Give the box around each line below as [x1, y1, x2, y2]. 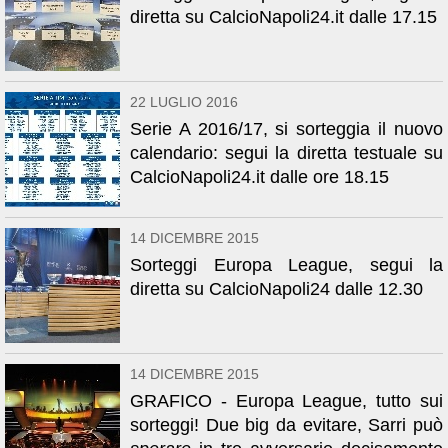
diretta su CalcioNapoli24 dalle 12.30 [130, 279, 423, 299]
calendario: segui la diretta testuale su [130, 143, 443, 163]
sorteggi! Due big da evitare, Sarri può [130, 415, 443, 435]
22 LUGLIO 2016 [130, 94, 238, 110]
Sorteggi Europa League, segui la [130, 255, 443, 275]
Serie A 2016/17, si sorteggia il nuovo [130, 119, 443, 139]
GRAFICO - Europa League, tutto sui [130, 391, 443, 411]
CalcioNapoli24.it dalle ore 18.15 [130, 167, 389, 187]
